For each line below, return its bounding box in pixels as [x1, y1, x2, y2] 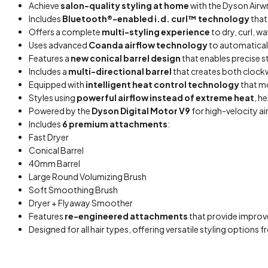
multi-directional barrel [68, 66, 172, 77]
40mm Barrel [29, 158, 80, 169]
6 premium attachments [62, 118, 167, 129]
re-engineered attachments [65, 211, 188, 221]
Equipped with [29, 79, 86, 90]
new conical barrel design [71, 53, 181, 63]
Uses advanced [29, 39, 89, 50]
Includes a [29, 66, 68, 77]
